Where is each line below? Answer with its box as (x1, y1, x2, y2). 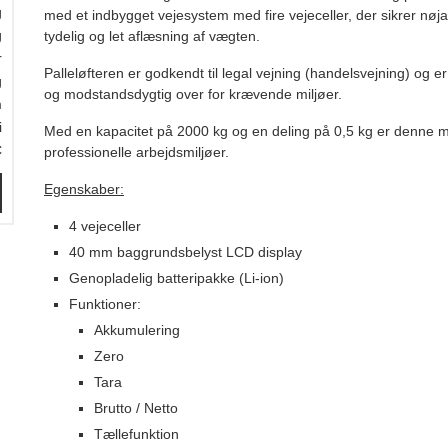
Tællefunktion (94, 426, 179, 443)
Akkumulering (94, 322, 180, 339)
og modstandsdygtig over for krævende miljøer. (44, 86, 342, 103)
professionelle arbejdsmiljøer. (44, 144, 229, 161)
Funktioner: (69, 296, 141, 313)
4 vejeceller (69, 218, 141, 235)
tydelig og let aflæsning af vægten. (44, 28, 260, 45)
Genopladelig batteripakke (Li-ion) (69, 270, 284, 287)
